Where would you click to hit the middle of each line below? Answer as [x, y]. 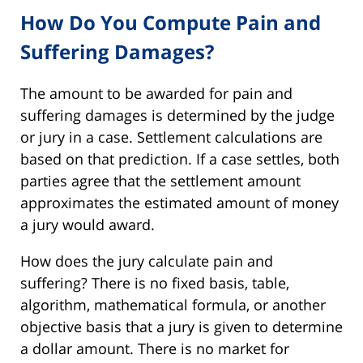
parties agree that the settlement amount [160, 180]
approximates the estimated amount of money [179, 202]
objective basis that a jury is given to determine [181, 326]
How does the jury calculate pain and [147, 261]
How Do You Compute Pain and [171, 22]
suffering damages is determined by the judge [177, 115]
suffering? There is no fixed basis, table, [155, 282]
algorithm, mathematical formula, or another [173, 304]
